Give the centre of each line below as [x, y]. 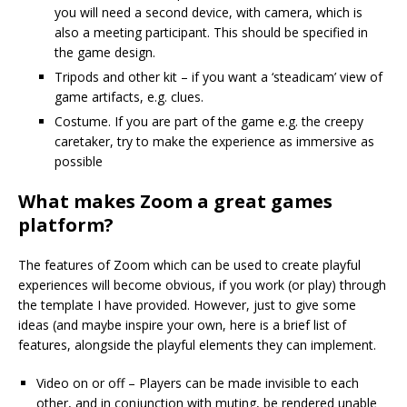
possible [79, 162]
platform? [66, 225]
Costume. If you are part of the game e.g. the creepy [209, 122]
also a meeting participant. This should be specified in [211, 33]
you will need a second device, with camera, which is [208, 13]
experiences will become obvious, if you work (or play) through [202, 285]
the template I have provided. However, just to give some [187, 305]
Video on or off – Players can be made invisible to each [198, 383]
